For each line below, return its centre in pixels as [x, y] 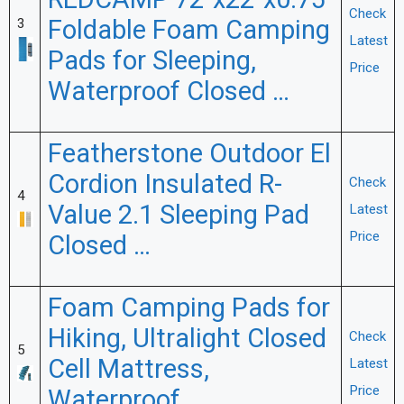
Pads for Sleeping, [151, 61]
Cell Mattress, [128, 370]
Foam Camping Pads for [188, 308]
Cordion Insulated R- [165, 185]
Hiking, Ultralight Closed [187, 339]
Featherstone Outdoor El [189, 154]
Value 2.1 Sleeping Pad [178, 216]
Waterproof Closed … [168, 92]
